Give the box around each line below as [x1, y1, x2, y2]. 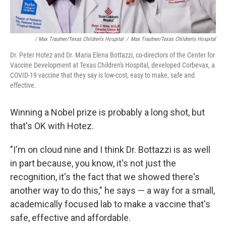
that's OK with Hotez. [10, 121, 94, 131]
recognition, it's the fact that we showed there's [10, 172, 200, 182]
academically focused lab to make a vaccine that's [10, 199, 210, 209]
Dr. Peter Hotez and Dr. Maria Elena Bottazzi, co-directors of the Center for [10, 51, 215, 59]
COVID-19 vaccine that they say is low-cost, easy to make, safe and [10, 71, 195, 79]
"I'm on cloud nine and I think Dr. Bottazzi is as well [10, 144, 210, 155]
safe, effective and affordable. [10, 212, 131, 223]
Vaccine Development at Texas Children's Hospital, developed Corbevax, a [10, 61, 215, 69]
